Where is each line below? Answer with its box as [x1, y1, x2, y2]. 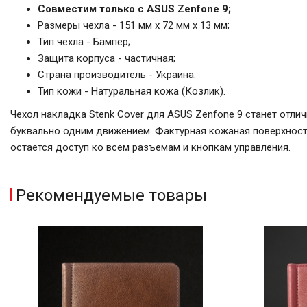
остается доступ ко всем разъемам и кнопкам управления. [10, 140, 291, 153]
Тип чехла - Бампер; [38, 35, 130, 48]
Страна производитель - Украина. [38, 68, 196, 81]
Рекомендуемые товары [16, 185, 207, 205]
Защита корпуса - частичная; [38, 51, 175, 64]
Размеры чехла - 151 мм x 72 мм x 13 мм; [38, 19, 230, 32]
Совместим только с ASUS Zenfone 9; [38, 2, 231, 15]
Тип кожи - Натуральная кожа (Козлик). [38, 84, 225, 97]
